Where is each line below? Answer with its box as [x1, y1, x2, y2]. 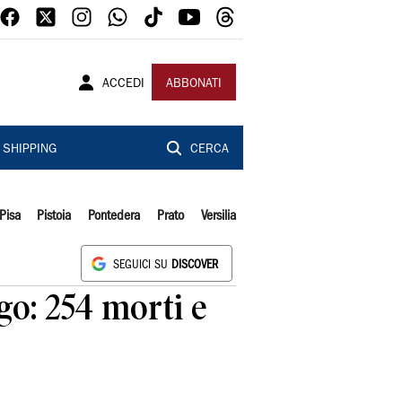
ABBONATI [166, 78, 222, 91]
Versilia [200, 210, 236, 223]
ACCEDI [102, 78, 144, 91]
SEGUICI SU [113, 260, 171, 270]
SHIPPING [2, 144, 57, 156]
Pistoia [37, 210, 72, 223]
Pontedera [88, 210, 141, 223]
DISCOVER [171, 260, 218, 270]
